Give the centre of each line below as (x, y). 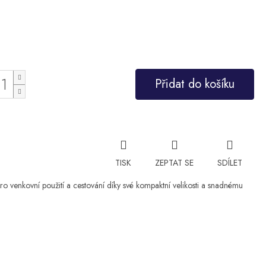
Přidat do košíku (195, 84)
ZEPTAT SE (174, 162)
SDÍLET (230, 162)
